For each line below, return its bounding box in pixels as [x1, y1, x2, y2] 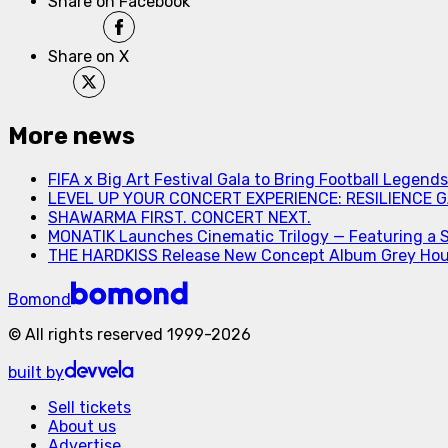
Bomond [8, 289, 71, 309]
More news [8, 121, 135, 150]
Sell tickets [48, 397, 131, 417]
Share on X [48, 46, 129, 66]
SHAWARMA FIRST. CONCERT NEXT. [48, 207, 311, 227]
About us [48, 416, 116, 436]
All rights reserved [25, 324, 163, 344]
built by [8, 362, 64, 382]
